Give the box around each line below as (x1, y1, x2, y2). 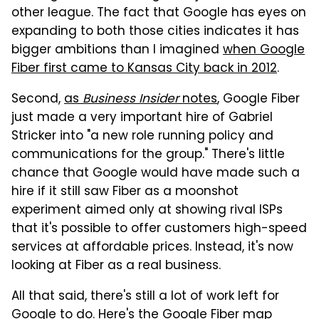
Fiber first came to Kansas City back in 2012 (11, 59, 277, 80)
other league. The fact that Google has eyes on (11, 4, 306, 24)
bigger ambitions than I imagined (11, 41, 223, 61)
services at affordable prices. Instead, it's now (11, 238, 293, 258)
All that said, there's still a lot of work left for (11, 287, 279, 308)
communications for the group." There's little (11, 145, 285, 166)
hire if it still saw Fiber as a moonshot (11, 182, 239, 203)
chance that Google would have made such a (11, 164, 300, 184)
